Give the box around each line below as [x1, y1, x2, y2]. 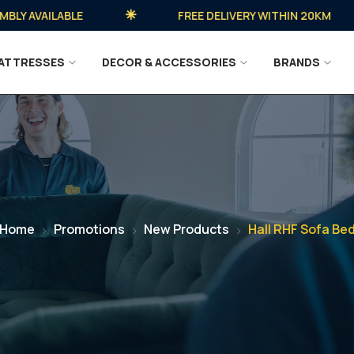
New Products [143, 220, 229, 238]
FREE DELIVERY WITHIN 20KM [148, 8, 302, 23]
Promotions [53, 220, 125, 238]
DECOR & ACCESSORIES [102, 55, 237, 70]
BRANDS [273, 55, 321, 70]
